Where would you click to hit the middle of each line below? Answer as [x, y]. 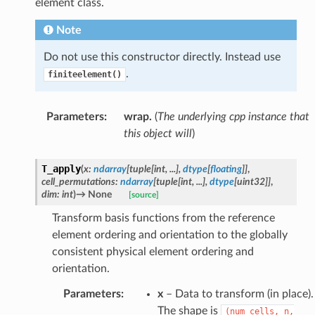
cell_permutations [78, 181]
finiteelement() [84, 74]
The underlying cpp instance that [233, 116]
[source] [143, 195]
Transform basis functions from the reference [163, 218]
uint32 [251, 181]
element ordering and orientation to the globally [169, 234]
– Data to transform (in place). [238, 294]
